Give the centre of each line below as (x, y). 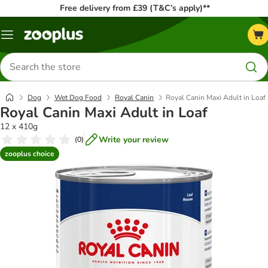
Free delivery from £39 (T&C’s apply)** (135, 8)
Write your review (134, 139)
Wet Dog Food (78, 98)
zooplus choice (30, 153)
